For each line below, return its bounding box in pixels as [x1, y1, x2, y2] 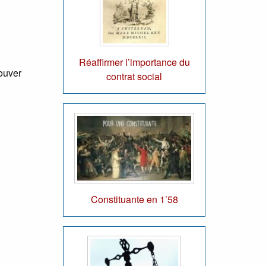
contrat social [106, 69, 162, 84]
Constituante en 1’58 [90, 192, 178, 206]
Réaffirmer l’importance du [78, 55, 190, 69]
